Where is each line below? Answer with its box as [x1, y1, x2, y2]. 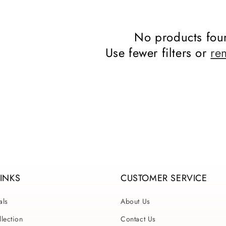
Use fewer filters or [105, 44, 211, 62]
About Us [121, 196, 150, 206]
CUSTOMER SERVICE [121, 172, 207, 185]
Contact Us [121, 214, 156, 224]
